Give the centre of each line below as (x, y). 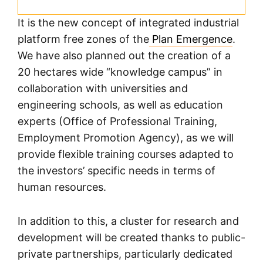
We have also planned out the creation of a (124, 56)
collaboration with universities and (103, 89)
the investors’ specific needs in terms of (117, 171)
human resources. (62, 187)
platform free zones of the (83, 39)
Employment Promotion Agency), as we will (126, 138)
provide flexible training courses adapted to (126, 154)
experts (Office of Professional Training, (117, 122)
